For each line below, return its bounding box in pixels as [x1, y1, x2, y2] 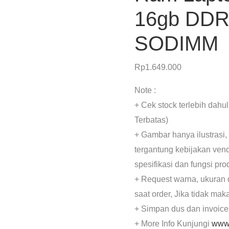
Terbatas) [134, 116, 169, 125]
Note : [134, 86, 156, 95]
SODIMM [134, 32, 219, 55]
